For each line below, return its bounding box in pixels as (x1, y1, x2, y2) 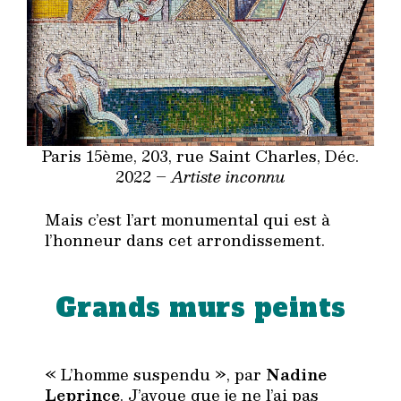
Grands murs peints (55, 289, 346, 326)
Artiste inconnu (171, 163, 286, 189)
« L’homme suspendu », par (45, 362, 266, 388)
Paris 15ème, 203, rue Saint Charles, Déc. (42, 142, 359, 168)
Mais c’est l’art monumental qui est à (45, 207, 330, 233)
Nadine (266, 362, 327, 388)
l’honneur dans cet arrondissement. (45, 227, 325, 253)
